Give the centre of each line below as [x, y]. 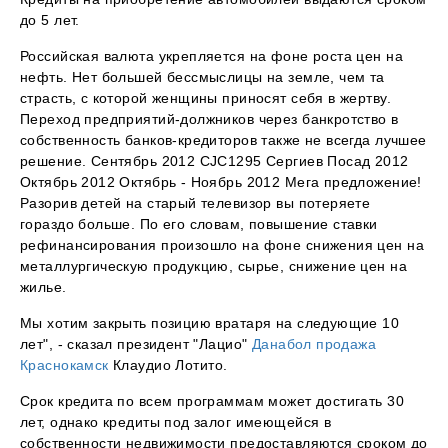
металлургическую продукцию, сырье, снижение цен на [214, 266]
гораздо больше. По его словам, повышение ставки [199, 224]
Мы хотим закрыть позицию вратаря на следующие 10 [210, 323]
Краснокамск [64, 365]
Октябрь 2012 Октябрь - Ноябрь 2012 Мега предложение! [221, 182]
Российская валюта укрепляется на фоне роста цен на [212, 56]
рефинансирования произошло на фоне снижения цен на [222, 245]
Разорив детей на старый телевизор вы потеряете [195, 203]
